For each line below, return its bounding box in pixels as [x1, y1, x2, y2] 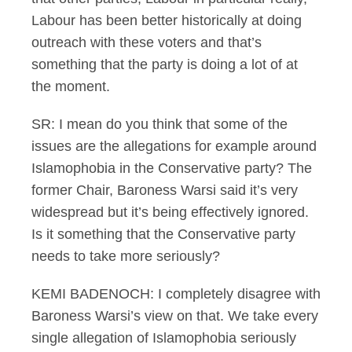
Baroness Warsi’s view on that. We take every [31, 308, 318, 324]
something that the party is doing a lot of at [31, 57, 298, 72]
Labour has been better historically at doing [31, 13, 302, 28]
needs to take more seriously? [31, 248, 220, 264]
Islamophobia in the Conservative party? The [31, 160, 312, 176]
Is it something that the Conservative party [31, 226, 295, 242]
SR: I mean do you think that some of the [31, 116, 288, 132]
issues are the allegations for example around [31, 138, 317, 154]
